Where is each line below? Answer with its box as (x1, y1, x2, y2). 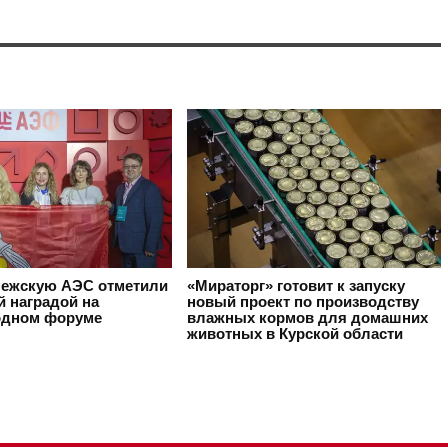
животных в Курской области (187, 325, 403, 342)
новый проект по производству (187, 293, 419, 310)
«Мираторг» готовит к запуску (187, 277, 405, 294)
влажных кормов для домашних (187, 309, 428, 326)
